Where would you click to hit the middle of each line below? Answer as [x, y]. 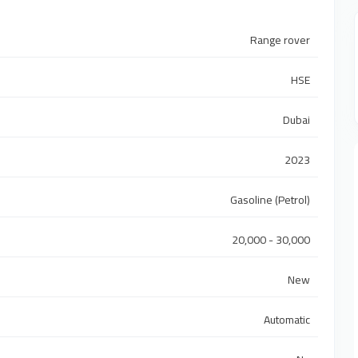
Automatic [287, 320]
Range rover [280, 40]
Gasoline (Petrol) [270, 200]
